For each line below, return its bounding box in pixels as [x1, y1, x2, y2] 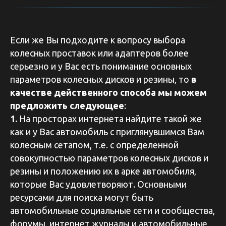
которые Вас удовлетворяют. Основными [10, 179, 187, 190]
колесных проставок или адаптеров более [10, 48, 189, 59]
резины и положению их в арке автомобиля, [10, 166, 196, 177]
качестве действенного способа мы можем [10, 87, 207, 98]
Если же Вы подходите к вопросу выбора [10, 35, 185, 45]
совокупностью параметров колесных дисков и [10, 153, 208, 163]
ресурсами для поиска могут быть [10, 192, 153, 203]
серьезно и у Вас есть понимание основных [10, 61, 192, 72]
